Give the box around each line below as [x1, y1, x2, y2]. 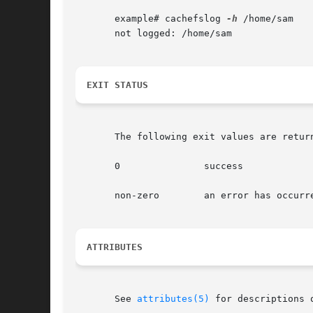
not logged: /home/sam [75, 28, 232, 39]
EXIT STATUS [87, 80, 148, 91]
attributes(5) [137, 293, 210, 305]
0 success [75, 161, 120, 172]
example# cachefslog [75, 13, 226, 24]
